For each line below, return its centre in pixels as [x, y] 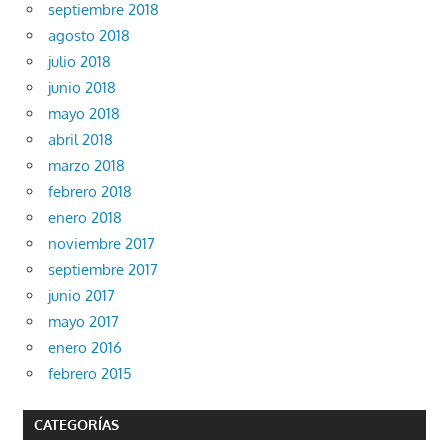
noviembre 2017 [101, 244]
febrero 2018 [90, 192]
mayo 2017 [83, 322]
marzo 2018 [86, 166]
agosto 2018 [89, 36]
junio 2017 [81, 296]
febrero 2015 [90, 374]
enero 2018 [85, 218]
